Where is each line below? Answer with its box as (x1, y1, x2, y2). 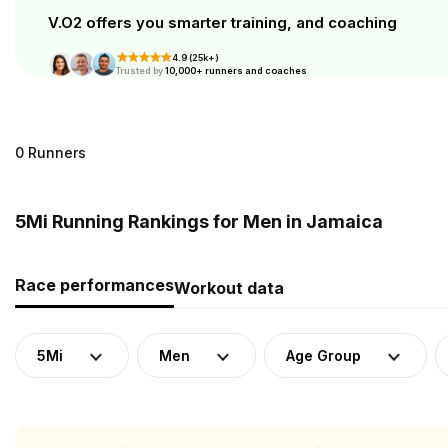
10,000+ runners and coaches (164, 65, 307, 76)
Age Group (286, 347, 361, 364)
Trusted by (114, 65, 165, 76)
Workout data (174, 278, 284, 298)
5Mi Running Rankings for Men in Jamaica (15, 211, 383, 232)
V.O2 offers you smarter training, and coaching (48, 13, 397, 32)
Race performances (15, 275, 174, 295)
